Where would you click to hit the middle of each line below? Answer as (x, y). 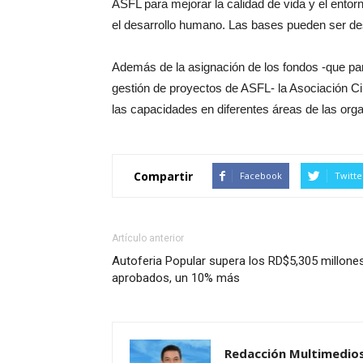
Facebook (261, 176)
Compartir (163, 176)
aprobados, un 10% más (176, 278)
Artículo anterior (148, 239)
